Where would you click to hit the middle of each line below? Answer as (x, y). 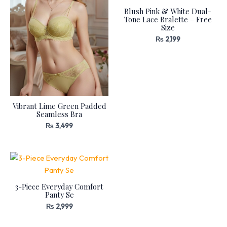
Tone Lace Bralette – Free (168, 20)
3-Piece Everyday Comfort (59, 186)
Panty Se (59, 194)
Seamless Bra (59, 114)
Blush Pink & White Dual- (168, 11)
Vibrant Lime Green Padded (59, 106)
